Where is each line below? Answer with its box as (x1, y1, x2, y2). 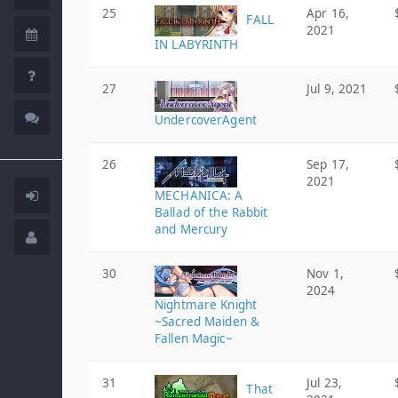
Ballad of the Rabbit (155, 204, 268, 220)
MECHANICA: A (155, 187, 243, 203)
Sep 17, (306, 156, 349, 172)
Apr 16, (306, 5, 349, 21)
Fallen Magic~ (155, 330, 233, 346)
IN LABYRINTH (155, 36, 239, 52)
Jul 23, (306, 375, 342, 391)
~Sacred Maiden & (155, 314, 260, 330)
